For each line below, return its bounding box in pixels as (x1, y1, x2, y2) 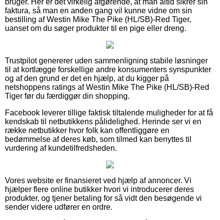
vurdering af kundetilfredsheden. (5, 143, 117, 152)
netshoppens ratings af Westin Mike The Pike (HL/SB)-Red (5, 82, 209, 91)
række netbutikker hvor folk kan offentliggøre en (5, 126, 169, 135)
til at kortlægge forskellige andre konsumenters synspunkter (5, 65, 211, 74)
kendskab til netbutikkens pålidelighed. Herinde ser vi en (5, 117, 201, 126)
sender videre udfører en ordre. (5, 202, 112, 211)
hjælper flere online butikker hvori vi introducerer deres (5, 185, 194, 193)
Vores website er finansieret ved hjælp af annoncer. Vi (5, 176, 192, 185)
